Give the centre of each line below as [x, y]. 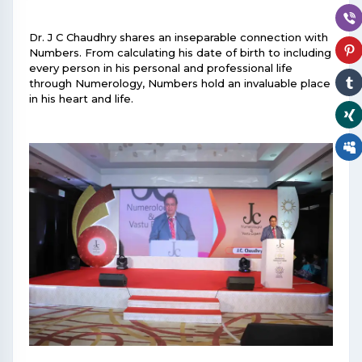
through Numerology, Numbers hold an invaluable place [180, 84]
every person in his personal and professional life [161, 68]
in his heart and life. [81, 99]
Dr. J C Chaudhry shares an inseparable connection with [179, 38]
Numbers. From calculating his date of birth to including [180, 53]
